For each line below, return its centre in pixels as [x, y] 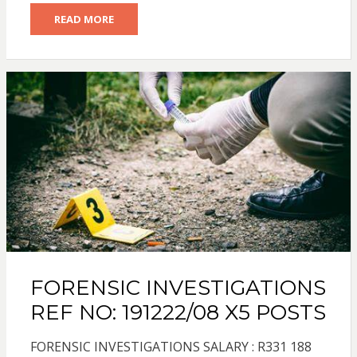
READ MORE [84, 19]
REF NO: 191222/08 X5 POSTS [178, 312]
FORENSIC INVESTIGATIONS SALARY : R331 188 [171, 346]
